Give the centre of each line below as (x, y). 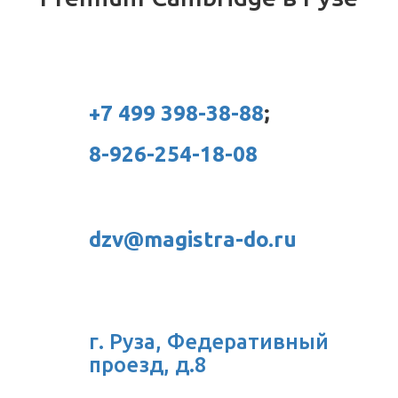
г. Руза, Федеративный (209, 341)
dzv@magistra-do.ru (193, 239)
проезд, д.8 (148, 364)
